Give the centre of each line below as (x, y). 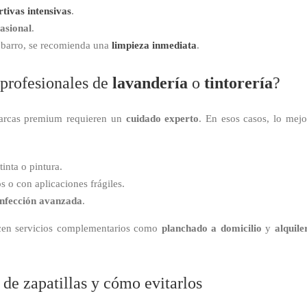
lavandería (150, 83)
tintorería (238, 83)
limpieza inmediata (154, 46)
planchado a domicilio (211, 229)
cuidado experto (162, 119)
